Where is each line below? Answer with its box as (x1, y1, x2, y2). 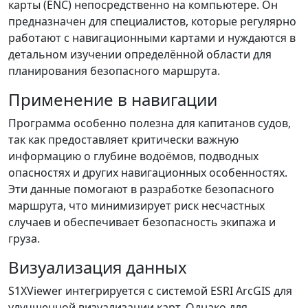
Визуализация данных (8, 256, 187, 278)
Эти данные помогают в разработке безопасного (8, 181, 274, 197)
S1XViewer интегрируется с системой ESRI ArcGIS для (8, 283, 292, 298)
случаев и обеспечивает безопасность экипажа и (8, 214, 276, 230)
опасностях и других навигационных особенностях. (8, 165, 287, 180)
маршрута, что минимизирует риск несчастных (8, 198, 265, 213)
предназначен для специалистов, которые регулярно (8, 14, 296, 29)
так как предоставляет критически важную (8, 132, 239, 147)
